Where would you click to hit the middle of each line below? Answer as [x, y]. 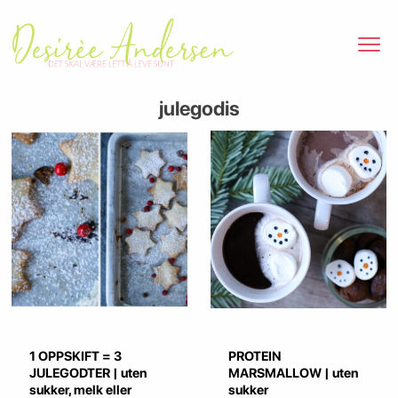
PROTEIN [254, 357]
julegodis [199, 109]
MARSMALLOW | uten [293, 374]
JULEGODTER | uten [88, 374]
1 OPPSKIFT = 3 [75, 357]
